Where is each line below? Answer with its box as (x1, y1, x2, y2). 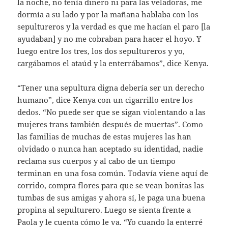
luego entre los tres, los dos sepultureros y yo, (17, 45, 185, 56)
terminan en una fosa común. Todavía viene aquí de (17, 167, 209, 178)
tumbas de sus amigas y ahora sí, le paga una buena (17, 192, 206, 203)
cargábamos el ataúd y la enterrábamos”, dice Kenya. (17, 58, 209, 68)
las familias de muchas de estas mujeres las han (17, 131, 192, 141)
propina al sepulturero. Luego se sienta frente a (17, 204, 191, 215)
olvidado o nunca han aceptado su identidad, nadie (17, 143, 204, 154)
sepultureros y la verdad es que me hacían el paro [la (17, 21, 211, 32)
